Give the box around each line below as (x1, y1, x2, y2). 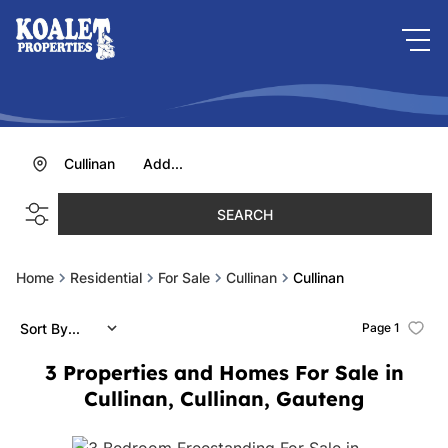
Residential (70, 269, 142, 287)
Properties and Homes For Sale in (62, 360, 404, 386)
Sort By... (20, 319, 80, 337)
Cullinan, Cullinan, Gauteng (84, 386, 364, 412)
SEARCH (217, 205, 273, 223)
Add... (143, 155, 183, 173)
